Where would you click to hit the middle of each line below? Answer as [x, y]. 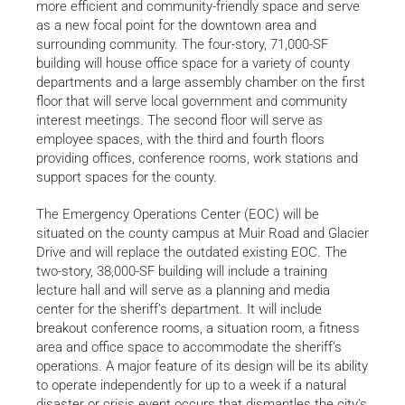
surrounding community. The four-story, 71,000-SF [182, 44]
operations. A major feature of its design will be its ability [202, 366]
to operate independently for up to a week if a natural [191, 385]
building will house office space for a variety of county [193, 63]
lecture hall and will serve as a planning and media [183, 290]
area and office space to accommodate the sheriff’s [189, 347]
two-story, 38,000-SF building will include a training [182, 271]
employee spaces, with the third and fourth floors [180, 139]
